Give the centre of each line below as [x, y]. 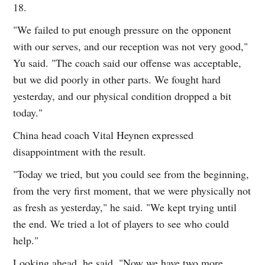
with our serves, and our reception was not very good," [131, 46]
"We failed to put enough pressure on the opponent [122, 30]
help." [26, 240]
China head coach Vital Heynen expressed [104, 135]
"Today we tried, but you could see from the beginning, [131, 174]
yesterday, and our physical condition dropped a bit [122, 96]
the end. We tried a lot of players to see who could [121, 224]
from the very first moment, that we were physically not [132, 191]
